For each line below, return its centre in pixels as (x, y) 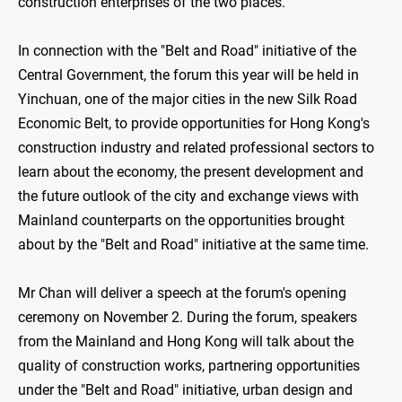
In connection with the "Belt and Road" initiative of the (187, 51)
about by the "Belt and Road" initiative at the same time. (193, 245)
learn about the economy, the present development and (191, 172)
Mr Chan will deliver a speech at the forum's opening (182, 293)
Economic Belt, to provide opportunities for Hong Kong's (194, 124)
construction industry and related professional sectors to (196, 148)
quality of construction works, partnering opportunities (189, 366)
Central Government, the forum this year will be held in (188, 75)
